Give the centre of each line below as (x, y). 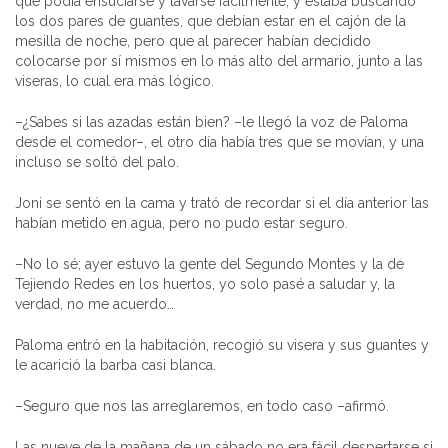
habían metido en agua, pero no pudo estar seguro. (181, 222)
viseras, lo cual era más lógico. (114, 80)
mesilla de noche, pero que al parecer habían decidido (193, 40)
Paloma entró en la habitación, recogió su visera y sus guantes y (222, 344)
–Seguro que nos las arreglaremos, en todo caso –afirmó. (202, 405)
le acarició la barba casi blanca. (115, 364)
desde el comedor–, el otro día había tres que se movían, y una (219, 141)
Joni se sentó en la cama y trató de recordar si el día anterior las (222, 202)
